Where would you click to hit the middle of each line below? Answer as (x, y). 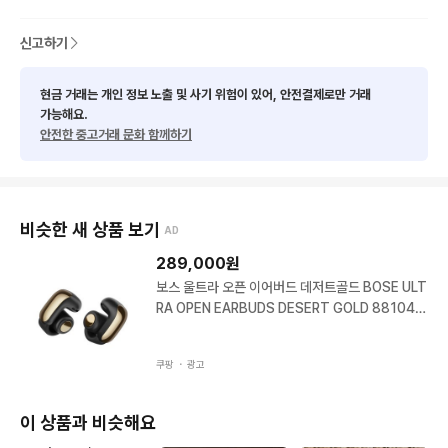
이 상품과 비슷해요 (88, 422)
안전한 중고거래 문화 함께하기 (116, 134)
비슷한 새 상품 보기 (90, 229)
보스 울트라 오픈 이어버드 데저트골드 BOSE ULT (291, 287)
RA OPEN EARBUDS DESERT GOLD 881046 (263, 308)
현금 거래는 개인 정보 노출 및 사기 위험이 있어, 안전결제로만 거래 (205, 94)
